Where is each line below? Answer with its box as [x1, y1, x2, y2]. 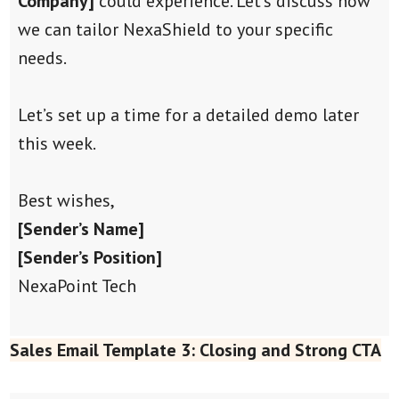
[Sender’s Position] [17, 245, 162, 269]
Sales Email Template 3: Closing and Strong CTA [10, 338, 382, 362]
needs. [17, 45, 67, 69]
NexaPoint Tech [17, 273, 136, 297]
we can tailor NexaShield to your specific [17, 17, 333, 41]
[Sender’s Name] [17, 216, 144, 240]
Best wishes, [17, 188, 115, 212]
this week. [17, 131, 96, 155]
